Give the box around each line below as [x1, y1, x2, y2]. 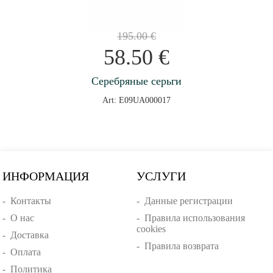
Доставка [10, 230, 49, 241]
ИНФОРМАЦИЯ [2, 169, 90, 183]
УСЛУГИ [136, 169, 186, 183]
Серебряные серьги [91, 75, 182, 88]
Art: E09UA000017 [102, 96, 171, 105]
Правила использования [144, 213, 245, 224]
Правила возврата [144, 241, 219, 252]
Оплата [10, 247, 41, 258]
